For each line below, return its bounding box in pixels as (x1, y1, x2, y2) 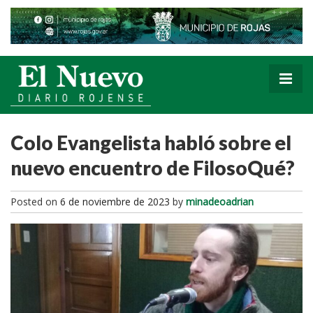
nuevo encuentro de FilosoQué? (10, 155, 295, 180)
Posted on (10, 194, 60, 208)
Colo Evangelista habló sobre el (10, 130, 291, 154)
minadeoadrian (186, 194, 254, 208)
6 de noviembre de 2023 (60, 194, 170, 208)
